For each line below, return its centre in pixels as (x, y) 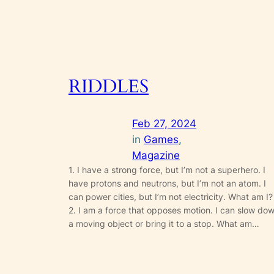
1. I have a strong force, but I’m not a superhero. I (167, 170)
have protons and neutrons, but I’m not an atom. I (167, 183)
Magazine (156, 156)
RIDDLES (109, 87)
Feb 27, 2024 (164, 124)
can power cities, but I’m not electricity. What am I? (171, 197)
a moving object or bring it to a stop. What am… (164, 224)
